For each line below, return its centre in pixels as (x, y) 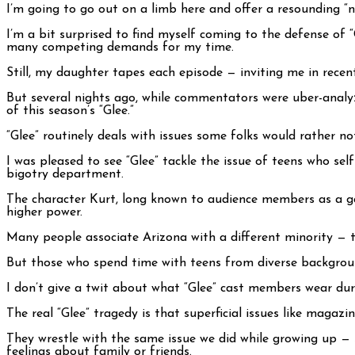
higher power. (44, 213)
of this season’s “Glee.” (70, 111)
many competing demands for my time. (120, 48)
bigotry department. (65, 175)
